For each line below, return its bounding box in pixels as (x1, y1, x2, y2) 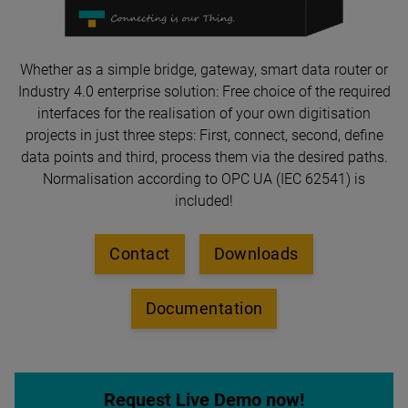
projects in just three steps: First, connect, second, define (25, 127, 383, 145)
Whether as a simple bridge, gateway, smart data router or (20, 61, 388, 79)
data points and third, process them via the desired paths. (20, 148, 388, 167)
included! (175, 192, 233, 210)
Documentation (145, 299, 263, 319)
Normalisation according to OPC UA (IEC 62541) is (43, 170, 365, 189)
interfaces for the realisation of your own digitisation (37, 105, 371, 123)
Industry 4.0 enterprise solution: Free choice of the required (17, 83, 391, 101)
